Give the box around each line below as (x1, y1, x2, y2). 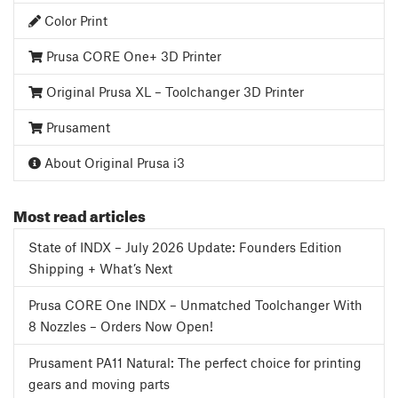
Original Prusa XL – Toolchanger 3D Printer (43, 84, 304, 100)
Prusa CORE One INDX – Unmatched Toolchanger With (28, 297, 362, 314)
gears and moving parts (28, 376, 170, 393)
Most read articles (13, 202, 146, 227)
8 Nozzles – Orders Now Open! (28, 318, 213, 335)
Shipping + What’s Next (28, 260, 172, 277)
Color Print (41, 12, 107, 29)
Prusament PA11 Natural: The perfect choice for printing (28, 354, 362, 371)
